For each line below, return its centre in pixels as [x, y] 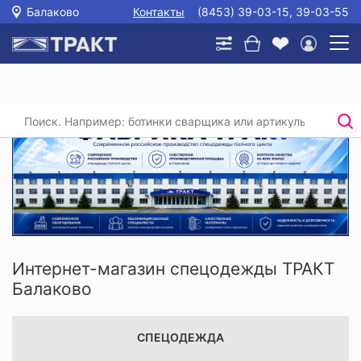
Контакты [159, 12]
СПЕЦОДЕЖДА [180, 337]
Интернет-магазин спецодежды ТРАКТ [173, 269]
